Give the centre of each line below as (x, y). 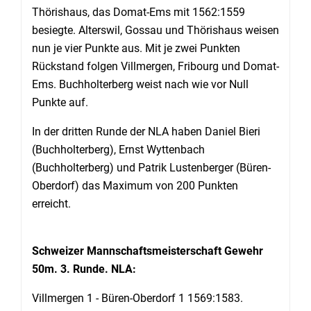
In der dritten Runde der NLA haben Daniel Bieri (146, 132)
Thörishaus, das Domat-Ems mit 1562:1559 (138, 12)
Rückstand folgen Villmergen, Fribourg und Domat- (155, 66)
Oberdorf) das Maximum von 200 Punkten (135, 186)
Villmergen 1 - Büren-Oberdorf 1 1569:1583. (137, 298)
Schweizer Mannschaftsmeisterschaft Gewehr (148, 251)
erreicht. (51, 204)
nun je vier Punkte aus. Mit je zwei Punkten (136, 48)
